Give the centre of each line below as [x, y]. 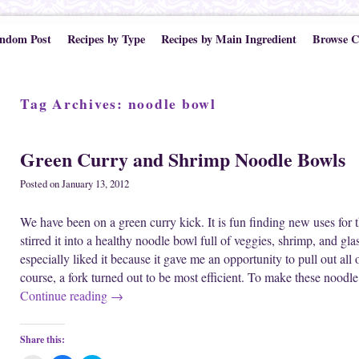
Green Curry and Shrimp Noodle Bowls [183, 159]
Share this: [42, 340]
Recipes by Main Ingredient [228, 39]
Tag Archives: [74, 103]
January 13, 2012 [95, 184]
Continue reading [65, 296]
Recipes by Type [106, 39]
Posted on [41, 184]
